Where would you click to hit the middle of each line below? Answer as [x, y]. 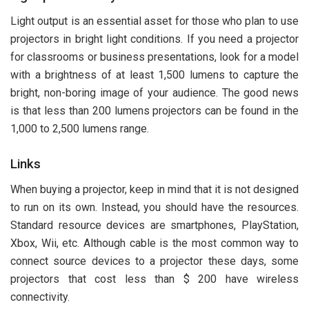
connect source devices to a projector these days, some [154, 261]
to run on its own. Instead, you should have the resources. [154, 208]
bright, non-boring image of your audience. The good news [154, 93]
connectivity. [40, 297]
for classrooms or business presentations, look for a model [154, 57]
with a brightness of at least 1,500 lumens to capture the [154, 75]
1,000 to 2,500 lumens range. [80, 129]
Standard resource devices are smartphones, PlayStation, [154, 226]
